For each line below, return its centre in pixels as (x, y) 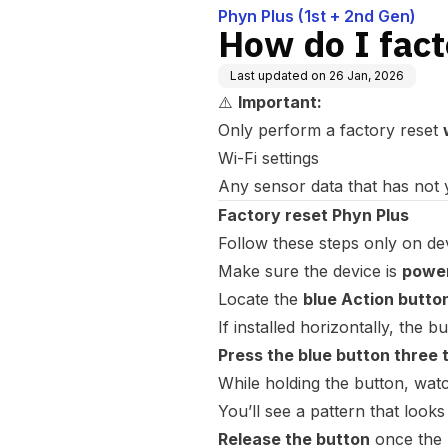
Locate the (260, 299)
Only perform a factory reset (330, 130)
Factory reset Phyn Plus (313, 215)
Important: (280, 102)
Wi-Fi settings (268, 158)
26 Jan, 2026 (366, 75)
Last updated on (278, 75)
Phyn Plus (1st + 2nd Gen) (317, 16)
